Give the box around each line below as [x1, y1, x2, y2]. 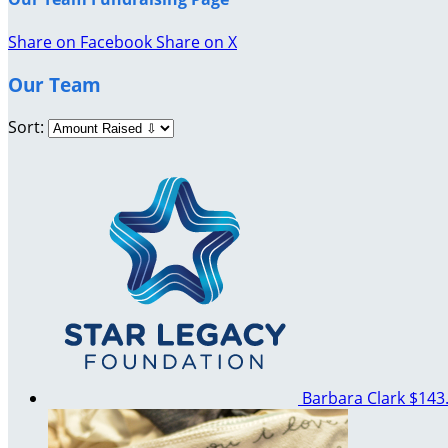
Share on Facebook [8, 31, 152, 54]
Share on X [156, 31, 237, 54]
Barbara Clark [302, 386, 409, 409]
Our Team [8, 71, 101, 97]
